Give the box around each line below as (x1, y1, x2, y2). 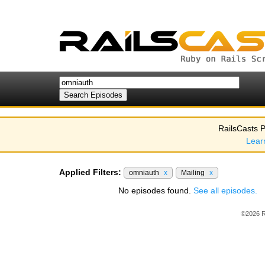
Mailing (181, 169, 206, 177)
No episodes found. (118, 186, 193, 195)
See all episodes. (193, 186, 257, 195)
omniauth (129, 169, 161, 177)
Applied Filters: (59, 167, 121, 177)
